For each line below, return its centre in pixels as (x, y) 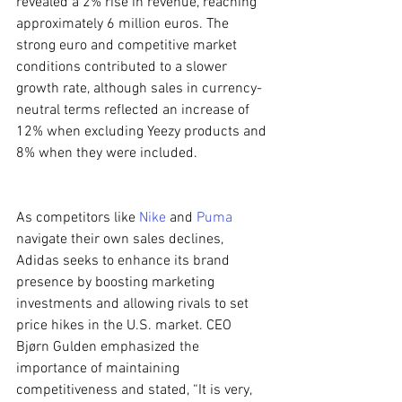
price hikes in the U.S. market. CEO (126, 326)
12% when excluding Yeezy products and (143, 132)
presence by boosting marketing (117, 283)
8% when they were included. (107, 153)
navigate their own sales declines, (122, 240)
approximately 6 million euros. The (124, 24)
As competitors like (78, 218)
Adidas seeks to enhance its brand (125, 261)
